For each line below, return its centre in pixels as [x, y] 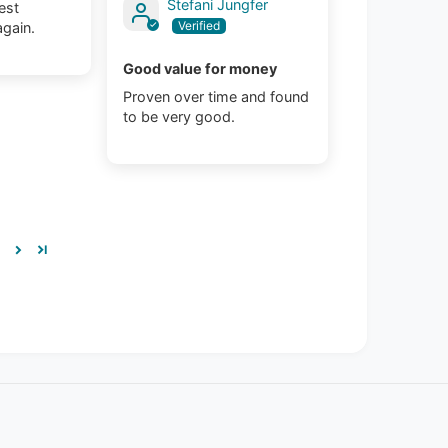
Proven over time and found [216, 97]
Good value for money [200, 69]
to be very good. [179, 117]
